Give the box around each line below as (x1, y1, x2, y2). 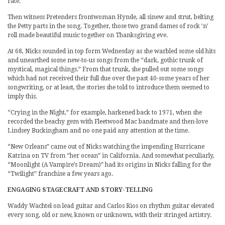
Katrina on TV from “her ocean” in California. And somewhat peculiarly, (8, 152, 214, 159)
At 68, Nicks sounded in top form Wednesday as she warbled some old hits (8, 48, 215, 55)
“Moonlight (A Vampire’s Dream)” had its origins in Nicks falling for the (8, 161, 211, 168)
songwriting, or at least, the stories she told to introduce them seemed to (8, 84, 209, 91)
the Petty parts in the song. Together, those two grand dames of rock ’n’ (8, 23, 208, 30)
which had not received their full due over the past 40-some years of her (8, 75, 209, 82)
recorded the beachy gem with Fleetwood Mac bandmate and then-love (8, 118, 208, 125)
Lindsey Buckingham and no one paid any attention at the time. (8, 127, 189, 134)
